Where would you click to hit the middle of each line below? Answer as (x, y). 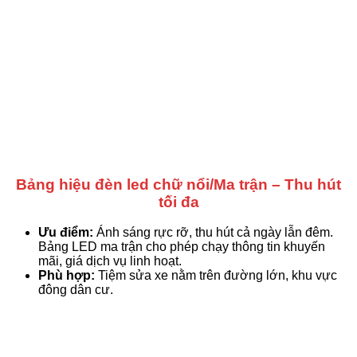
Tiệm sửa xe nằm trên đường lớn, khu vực (216, 276)
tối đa (178, 202)
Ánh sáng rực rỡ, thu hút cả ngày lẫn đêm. (213, 233)
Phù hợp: (67, 276)
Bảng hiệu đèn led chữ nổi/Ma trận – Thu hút (178, 184)
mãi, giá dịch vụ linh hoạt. (110, 261)
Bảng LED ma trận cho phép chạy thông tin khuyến (182, 247)
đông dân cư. (76, 290)
